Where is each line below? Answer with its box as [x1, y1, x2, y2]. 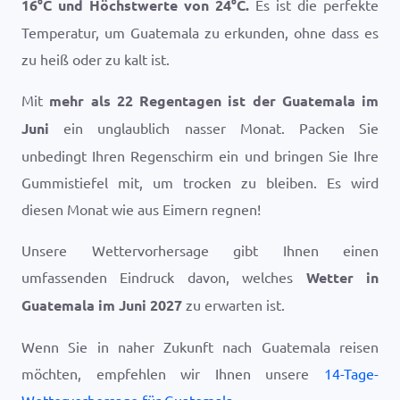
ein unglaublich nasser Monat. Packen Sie [49, 119, 379, 137]
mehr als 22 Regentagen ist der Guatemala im [49, 91, 379, 110]
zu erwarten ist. [182, 296, 285, 313]
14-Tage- [324, 364, 379, 382]
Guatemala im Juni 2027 [21, 296, 182, 314]
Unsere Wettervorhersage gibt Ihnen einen [21, 241, 379, 259]
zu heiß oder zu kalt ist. [21, 50, 170, 68]
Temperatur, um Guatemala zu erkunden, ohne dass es [21, 23, 379, 41]
